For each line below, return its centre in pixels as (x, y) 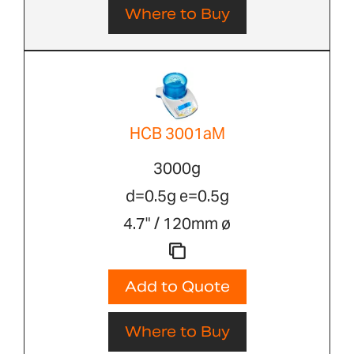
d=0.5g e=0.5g (177, 196)
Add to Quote (177, 287)
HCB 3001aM (177, 134)
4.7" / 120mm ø (177, 224)
